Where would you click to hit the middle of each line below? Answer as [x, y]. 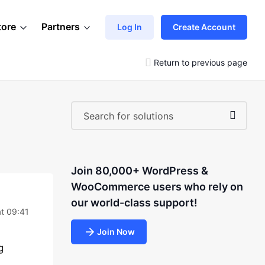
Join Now [116, 232]
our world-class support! [134, 203]
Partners [61, 27]
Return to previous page [201, 62]
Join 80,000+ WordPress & [139, 171]
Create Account [204, 27]
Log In [130, 27]
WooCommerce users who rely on [157, 187]
